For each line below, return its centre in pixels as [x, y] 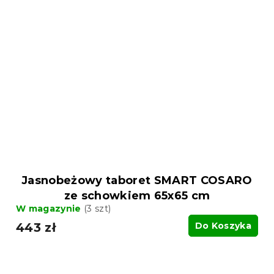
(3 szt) [98, 209]
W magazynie [50, 209]
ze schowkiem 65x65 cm [137, 196]
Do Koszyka [223, 226]
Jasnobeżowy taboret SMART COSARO [137, 181]
